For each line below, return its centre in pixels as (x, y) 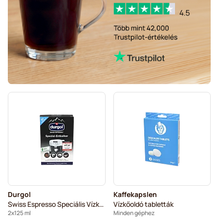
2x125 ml (19, 213)
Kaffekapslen (135, 195)
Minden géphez (134, 213)
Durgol (19, 195)
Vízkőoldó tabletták (143, 204)
